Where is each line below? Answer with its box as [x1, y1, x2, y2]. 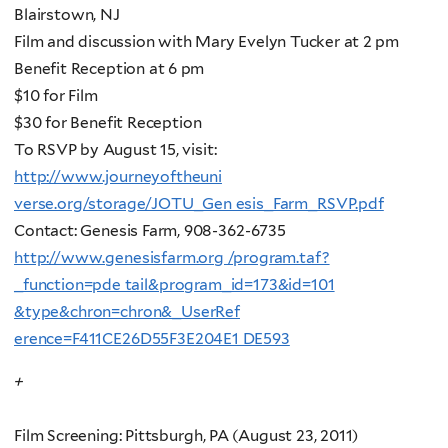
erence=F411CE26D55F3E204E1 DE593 [14, 329, 290, 349]
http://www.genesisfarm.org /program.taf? [14, 248, 330, 268]
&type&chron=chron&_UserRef [14, 302, 240, 322]
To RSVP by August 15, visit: [14, 140, 217, 160]
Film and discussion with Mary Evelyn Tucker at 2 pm [14, 32, 400, 52]
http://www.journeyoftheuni [14, 167, 222, 187]
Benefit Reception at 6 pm [14, 59, 205, 79]
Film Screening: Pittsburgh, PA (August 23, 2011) [14, 425, 359, 445]
